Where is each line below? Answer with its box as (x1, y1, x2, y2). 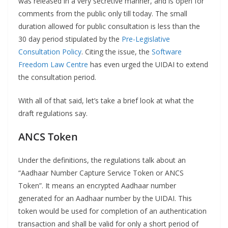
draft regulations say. (18, 108, 88, 119)
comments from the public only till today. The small (18, 9, 187, 19)
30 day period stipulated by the (18, 34, 122, 44)
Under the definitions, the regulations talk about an (18, 155, 186, 165)
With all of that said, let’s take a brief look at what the (18, 96, 194, 106)
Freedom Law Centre (18, 60, 88, 70)
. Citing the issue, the (81, 47, 152, 57)
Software (152, 47, 182, 57)
